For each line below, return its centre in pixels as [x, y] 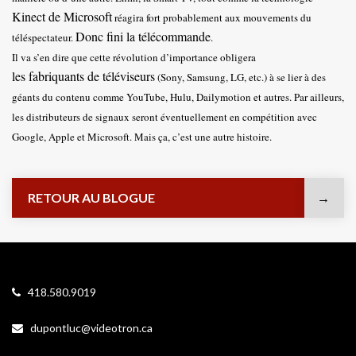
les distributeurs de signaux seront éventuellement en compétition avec [164, 117]
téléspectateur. [44, 37]
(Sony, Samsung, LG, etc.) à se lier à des [240, 77]
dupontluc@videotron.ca [88, 328]
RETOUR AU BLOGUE [91, 197]
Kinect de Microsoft [62, 16]
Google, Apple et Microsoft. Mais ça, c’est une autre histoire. [142, 137]
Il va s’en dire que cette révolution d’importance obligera [134, 57]
